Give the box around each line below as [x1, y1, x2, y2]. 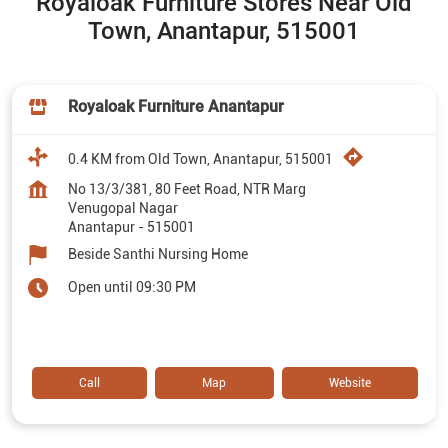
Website [328, 375, 371, 390]
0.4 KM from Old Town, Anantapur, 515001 [68, 150, 333, 167]
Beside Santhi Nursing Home [68, 245, 248, 262]
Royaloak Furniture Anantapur [68, 96, 284, 116]
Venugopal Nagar [68, 199, 178, 216]
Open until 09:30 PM [68, 278, 196, 295]
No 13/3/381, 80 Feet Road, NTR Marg [68, 180, 306, 197]
